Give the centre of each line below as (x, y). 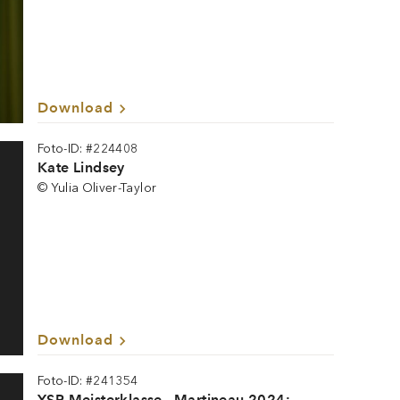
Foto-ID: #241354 (88, 381)
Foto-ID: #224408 (88, 149)
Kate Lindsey (81, 167)
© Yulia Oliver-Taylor (97, 188)
